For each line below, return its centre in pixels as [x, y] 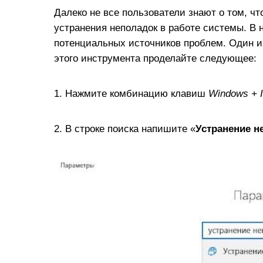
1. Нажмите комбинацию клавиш [131, 93]
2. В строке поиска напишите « [125, 129]
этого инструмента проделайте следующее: [155, 58]
